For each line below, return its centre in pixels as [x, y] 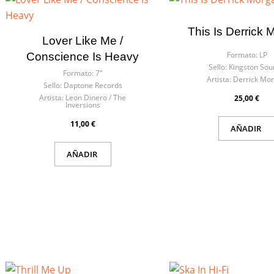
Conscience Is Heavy [83, 57]
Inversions [83, 105]
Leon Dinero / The [96, 98]
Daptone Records [93, 85]
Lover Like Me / [83, 41]
